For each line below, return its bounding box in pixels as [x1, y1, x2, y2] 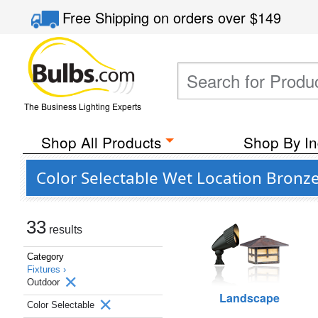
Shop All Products [40, 131, 161, 153]
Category [27, 251, 64, 262]
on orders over [153, 7, 251, 28]
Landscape [219, 290, 280, 306]
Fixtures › [27, 264, 66, 275]
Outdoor [27, 277, 62, 287]
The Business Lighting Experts [23, 100, 141, 112]
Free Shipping [62, 7, 154, 28]
